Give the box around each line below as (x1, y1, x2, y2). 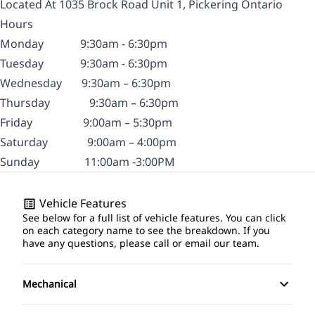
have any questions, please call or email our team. (22, 236, 259, 250)
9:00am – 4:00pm (87, 134, 176, 150)
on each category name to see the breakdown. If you (22, 223, 270, 237)
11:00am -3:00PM (42, 153, 175, 169)
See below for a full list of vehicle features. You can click (22, 210, 285, 224)
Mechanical (22, 276, 77, 290)
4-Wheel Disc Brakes (34, 297, 129, 311)
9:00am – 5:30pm (83, 114, 172, 130)
